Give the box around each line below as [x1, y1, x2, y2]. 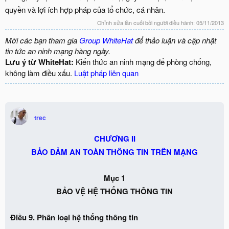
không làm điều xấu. [5, 67, 74, 78]
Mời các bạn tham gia [5, 34, 79, 45]
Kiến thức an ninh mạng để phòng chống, [74, 56, 212, 67]
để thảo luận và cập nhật [133, 34, 216, 45]
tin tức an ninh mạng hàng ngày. [5, 45, 110, 56]
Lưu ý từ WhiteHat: [5, 56, 74, 67]
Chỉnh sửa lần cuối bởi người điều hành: [97, 18, 196, 27]
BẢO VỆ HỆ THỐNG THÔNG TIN [56, 185, 173, 197]
